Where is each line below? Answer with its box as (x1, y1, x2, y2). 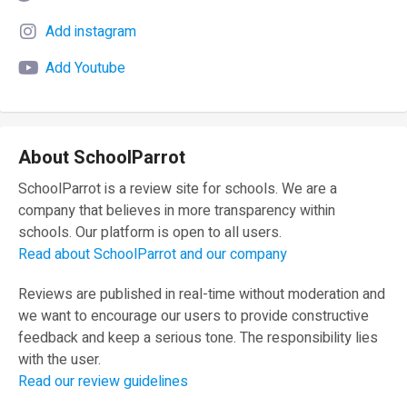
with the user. (18, 348, 101, 371)
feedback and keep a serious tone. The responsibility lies (18, 326, 378, 349)
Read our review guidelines (18, 370, 188, 392)
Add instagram (45, 20, 136, 43)
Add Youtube (45, 56, 125, 79)
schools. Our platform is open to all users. (18, 221, 282, 243)
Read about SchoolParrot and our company (18, 243, 287, 265)
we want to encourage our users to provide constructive (18, 304, 369, 327)
